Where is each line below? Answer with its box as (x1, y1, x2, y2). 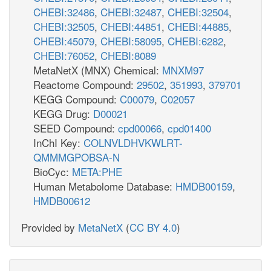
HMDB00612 (33, 192, 90, 208)
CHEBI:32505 (33, 18, 94, 34)
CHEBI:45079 (33, 33, 94, 48)
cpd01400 (168, 120, 211, 135)
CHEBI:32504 (168, 4, 229, 19)
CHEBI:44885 (168, 18, 229, 34)
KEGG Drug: (33, 105, 93, 121)
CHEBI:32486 (33, 4, 94, 19)
